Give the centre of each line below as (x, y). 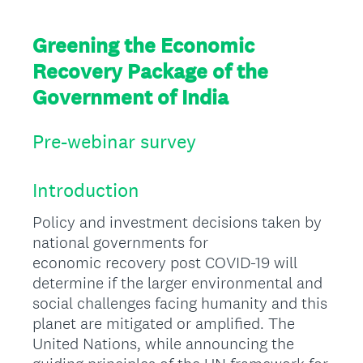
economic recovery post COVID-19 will (165, 263)
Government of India (130, 97)
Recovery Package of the (150, 71)
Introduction (86, 190)
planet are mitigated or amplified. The (164, 323)
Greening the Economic (143, 45)
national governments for (120, 242)
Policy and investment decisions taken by (177, 222)
